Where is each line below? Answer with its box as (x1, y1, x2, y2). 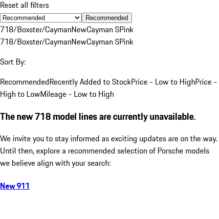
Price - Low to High (131, 75, 195, 88)
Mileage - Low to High (40, 88, 114, 100)
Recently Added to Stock (49, 75, 131, 88)
